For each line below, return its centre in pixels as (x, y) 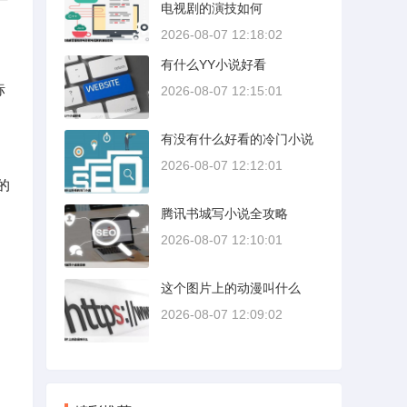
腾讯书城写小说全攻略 (224, 213)
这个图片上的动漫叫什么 (231, 288)
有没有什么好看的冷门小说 (237, 139)
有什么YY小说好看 (213, 65)
